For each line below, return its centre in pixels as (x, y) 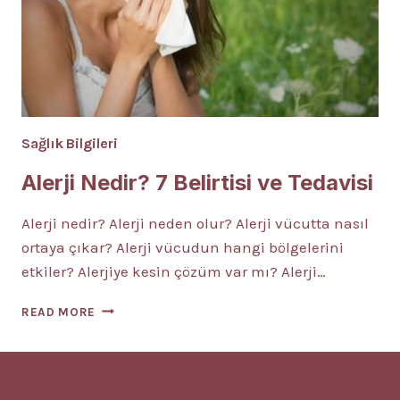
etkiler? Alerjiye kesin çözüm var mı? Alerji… (174, 271)
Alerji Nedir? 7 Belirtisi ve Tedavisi (197, 182)
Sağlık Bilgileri (70, 143)
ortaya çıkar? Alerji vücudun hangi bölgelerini (183, 247)
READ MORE (59, 312)
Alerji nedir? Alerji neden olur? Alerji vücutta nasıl (195, 223)
